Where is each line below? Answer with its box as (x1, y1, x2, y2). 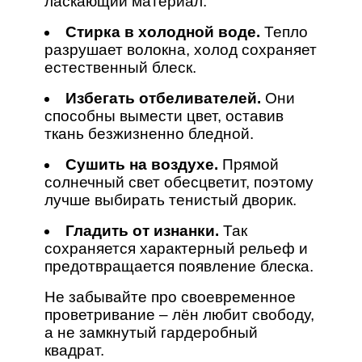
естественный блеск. (44, 58, 196, 76)
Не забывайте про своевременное (44, 288, 296, 305)
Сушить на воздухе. (65, 155, 218, 173)
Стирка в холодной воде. (65, 23, 260, 40)
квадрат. (44, 341, 104, 359)
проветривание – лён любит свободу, (44, 305, 314, 323)
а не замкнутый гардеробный (44, 323, 258, 341)
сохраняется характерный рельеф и (44, 239, 308, 257)
